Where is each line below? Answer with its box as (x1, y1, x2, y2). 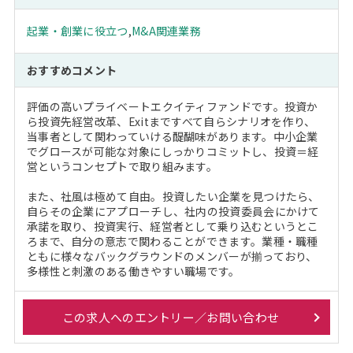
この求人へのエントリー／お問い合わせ (61, 309, 280, 325)
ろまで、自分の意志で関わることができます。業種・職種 (26, 233, 318, 249)
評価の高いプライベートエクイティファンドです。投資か (26, 98, 318, 114)
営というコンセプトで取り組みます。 (26, 158, 218, 174)
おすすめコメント (26, 62, 117, 78)
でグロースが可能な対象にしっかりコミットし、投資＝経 (26, 143, 319, 159)
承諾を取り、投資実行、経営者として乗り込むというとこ (26, 218, 319, 234)
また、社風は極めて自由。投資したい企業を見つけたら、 (26, 188, 320, 204)
